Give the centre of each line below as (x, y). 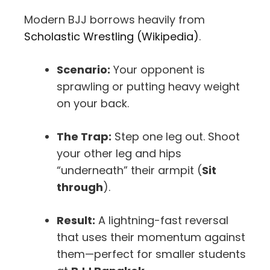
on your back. (93, 103)
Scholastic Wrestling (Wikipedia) (111, 36)
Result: (76, 220)
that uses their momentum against (151, 237)
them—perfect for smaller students (151, 254)
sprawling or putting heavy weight (148, 86)
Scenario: (83, 69)
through (80, 187)
